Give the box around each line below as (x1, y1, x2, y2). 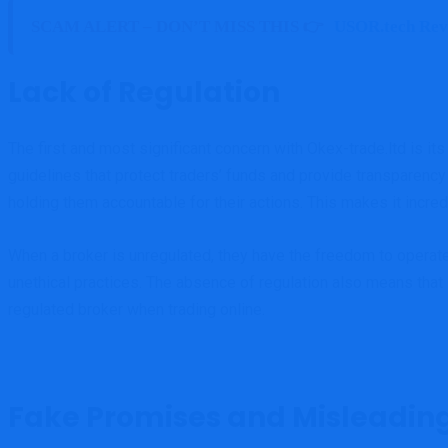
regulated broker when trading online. (8, 300, 265, 319)
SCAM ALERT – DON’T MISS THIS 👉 (31, 17, 324, 36)
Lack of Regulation (8, 73, 280, 112)
